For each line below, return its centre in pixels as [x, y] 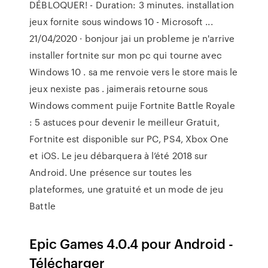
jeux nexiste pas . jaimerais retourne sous [119, 89]
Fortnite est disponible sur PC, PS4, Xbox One [129, 139]
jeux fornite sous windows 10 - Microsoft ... [121, 22]
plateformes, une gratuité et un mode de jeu [127, 189]
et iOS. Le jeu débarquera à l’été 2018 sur [119, 156]
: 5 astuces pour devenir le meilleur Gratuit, [124, 122]
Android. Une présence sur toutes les [110, 172]
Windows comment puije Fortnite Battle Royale [132, 105]
